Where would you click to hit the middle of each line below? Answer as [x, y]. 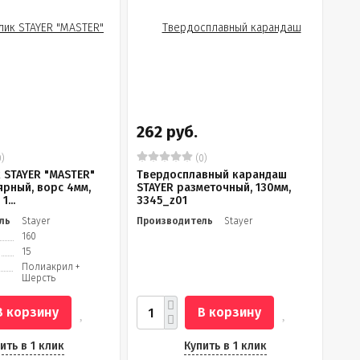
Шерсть [39, 278]
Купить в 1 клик [225, 346]
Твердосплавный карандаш [212, 175]
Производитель [175, 221]
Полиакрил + [51, 267]
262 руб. [167, 132]
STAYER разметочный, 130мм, [214, 188]
